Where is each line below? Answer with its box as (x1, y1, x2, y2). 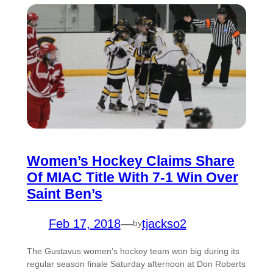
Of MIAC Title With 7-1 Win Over (26, 169, 238, 185)
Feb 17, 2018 (48, 216, 121, 230)
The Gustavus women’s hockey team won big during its (26, 246, 239, 256)
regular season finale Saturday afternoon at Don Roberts (26, 258, 246, 269)
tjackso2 (141, 216, 186, 230)
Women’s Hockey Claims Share (26, 152, 235, 169)
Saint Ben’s (26, 185, 102, 202)
